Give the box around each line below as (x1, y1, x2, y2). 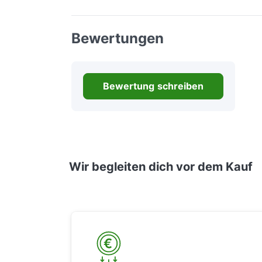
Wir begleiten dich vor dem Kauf (69, 160, 253, 174)
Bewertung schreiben (102, 80, 204, 92)
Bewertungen (71, 30, 164, 47)
